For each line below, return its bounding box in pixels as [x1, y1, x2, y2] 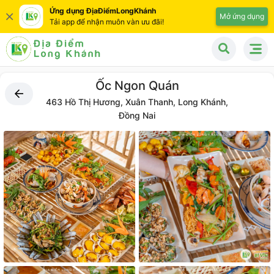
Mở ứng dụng [220, 12, 264, 21]
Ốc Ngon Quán [95, 78, 179, 93]
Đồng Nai [119, 110, 155, 120]
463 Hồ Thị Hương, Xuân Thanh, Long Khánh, [46, 97, 228, 107]
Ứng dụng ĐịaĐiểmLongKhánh [50, 6, 156, 15]
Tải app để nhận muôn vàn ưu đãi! [50, 17, 164, 26]
